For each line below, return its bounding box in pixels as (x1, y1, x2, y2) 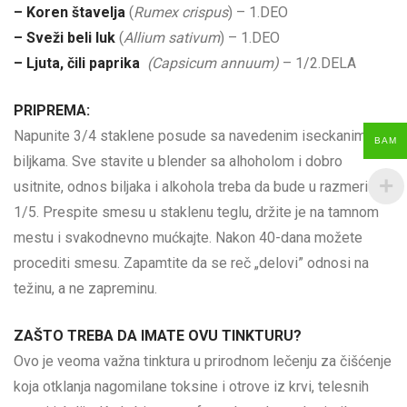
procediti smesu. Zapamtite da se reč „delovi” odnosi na (14, 254, 369, 272)
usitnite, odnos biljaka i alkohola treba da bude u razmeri (14, 178, 368, 195)
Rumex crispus (134, 4, 228, 21)
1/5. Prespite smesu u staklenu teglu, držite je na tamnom (14, 203, 379, 221)
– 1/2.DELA (279, 55, 356, 72)
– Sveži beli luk (14, 29, 119, 46)
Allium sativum (124, 29, 220, 46)
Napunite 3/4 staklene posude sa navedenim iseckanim (14, 127, 366, 144)
